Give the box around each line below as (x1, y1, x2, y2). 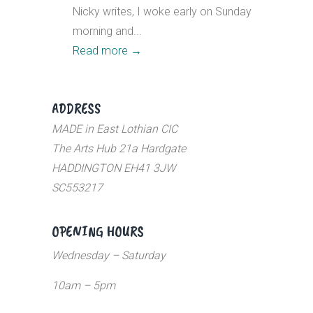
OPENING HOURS (52, 221, 144, 240)
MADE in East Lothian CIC (52, 122, 177, 136)
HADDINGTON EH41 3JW (52, 161, 175, 175)
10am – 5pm (52, 279, 115, 292)
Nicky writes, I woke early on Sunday (73, 5, 252, 18)
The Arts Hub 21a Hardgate (52, 142, 186, 155)
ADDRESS (52, 99, 101, 117)
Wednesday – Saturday (52, 249, 166, 262)
